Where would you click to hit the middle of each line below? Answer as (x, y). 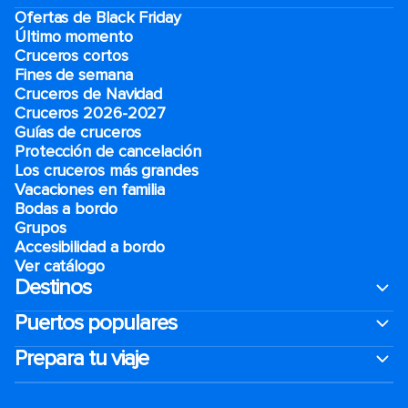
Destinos (53, 287)
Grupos (41, 228)
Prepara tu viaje (82, 358)
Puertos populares (96, 323)
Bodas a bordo (68, 209)
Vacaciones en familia (90, 189)
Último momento (74, 36)
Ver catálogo (60, 266)
